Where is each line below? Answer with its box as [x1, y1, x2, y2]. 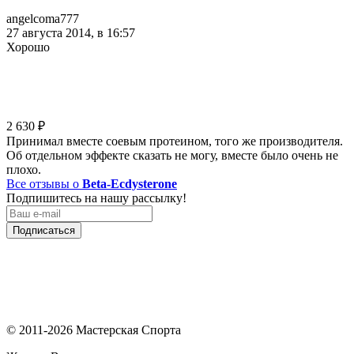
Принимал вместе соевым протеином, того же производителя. [6, 134, 343, 148]
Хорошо [6, 40, 50, 54]
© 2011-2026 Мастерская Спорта [6, 322, 181, 337]
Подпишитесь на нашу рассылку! [6, 190, 186, 205]
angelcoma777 [6, 11, 79, 25]
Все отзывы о [6, 176, 82, 190]
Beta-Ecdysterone [82, 176, 177, 190]
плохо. [6, 162, 41, 176]
